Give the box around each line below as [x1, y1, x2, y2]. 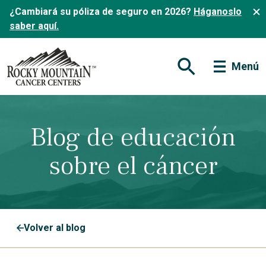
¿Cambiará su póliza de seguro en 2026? [9, 6, 194, 17]
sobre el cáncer [48, 149, 218, 183]
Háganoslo [194, 6, 242, 17]
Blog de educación [30, 121, 236, 154]
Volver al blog [24, 222, 85, 233]
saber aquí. [9, 20, 59, 31]
